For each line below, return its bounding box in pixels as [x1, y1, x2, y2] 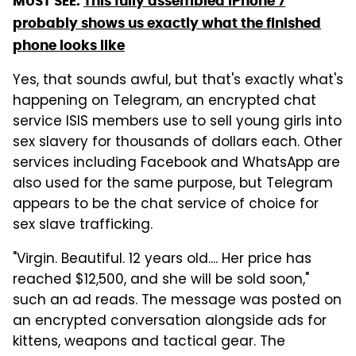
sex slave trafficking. [13, 215, 153, 238]
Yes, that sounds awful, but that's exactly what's [13, 70, 343, 93]
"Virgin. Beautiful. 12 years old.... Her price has [13, 249, 311, 272]
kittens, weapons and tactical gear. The [13, 331, 285, 354]
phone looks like [13, 37, 125, 55]
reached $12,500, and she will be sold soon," [13, 269, 309, 292]
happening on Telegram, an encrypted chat [13, 91, 316, 114]
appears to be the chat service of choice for [13, 194, 319, 217]
